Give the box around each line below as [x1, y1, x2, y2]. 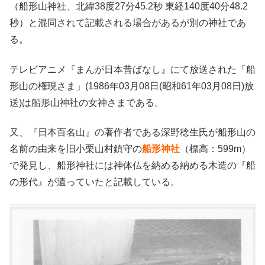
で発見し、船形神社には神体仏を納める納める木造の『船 [9, 160, 256, 171]
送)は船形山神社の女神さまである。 [9, 97, 164, 108]
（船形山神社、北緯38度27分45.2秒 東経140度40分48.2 [9, 1, 248, 12]
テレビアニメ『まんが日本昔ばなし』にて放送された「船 [9, 64, 256, 75]
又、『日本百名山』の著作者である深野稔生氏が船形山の [9, 127, 256, 138]
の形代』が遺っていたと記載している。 [9, 177, 180, 188]
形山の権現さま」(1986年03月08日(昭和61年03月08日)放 [9, 80, 254, 91]
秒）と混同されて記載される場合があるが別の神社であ [9, 18, 246, 28]
